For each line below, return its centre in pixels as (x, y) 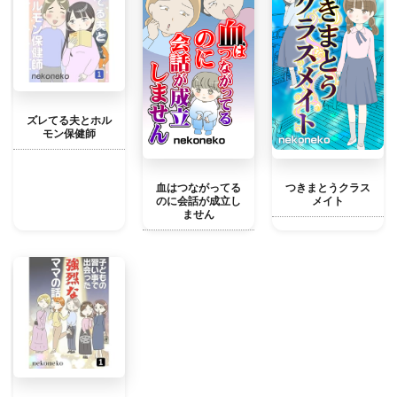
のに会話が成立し (198, 200)
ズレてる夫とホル (69, 121)
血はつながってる (198, 187)
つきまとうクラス (328, 187)
